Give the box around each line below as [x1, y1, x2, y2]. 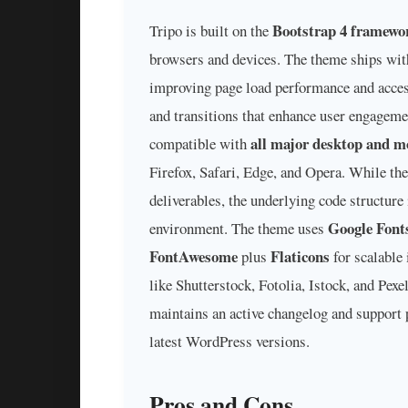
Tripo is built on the [149, 19, 272, 41]
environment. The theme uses [149, 217, 328, 239]
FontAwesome [149, 244, 238, 268]
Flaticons [270, 244, 330, 268]
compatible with [149, 132, 250, 154]
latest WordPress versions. [149, 330, 310, 352]
